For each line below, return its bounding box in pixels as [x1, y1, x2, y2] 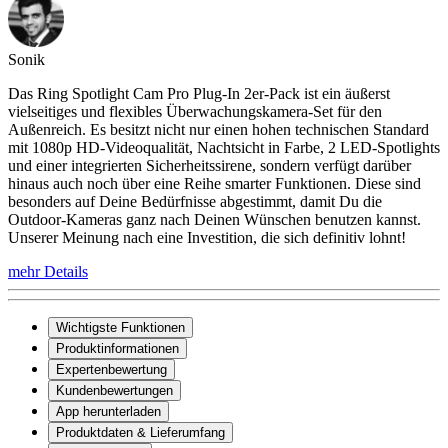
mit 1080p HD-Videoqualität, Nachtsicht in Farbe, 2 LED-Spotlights [8, 139, 440, 157]
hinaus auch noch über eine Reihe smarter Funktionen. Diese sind [8, 175, 421, 193]
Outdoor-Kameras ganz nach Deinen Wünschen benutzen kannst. [8, 211, 421, 229]
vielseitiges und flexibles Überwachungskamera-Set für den [8, 103, 382, 121]
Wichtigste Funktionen [56, 320, 185, 336]
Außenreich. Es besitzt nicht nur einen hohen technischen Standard [8, 121, 429, 139]
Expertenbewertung [56, 362, 167, 378]
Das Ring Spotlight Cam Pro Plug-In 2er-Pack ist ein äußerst [8, 85, 390, 103]
